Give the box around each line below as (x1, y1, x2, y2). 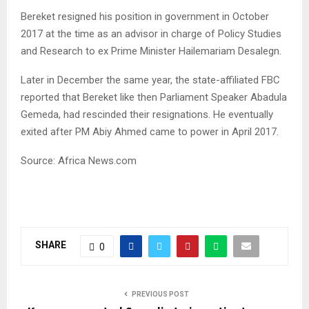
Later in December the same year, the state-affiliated (21, 73, 261, 86)
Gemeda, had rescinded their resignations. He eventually (21, 108, 273, 121)
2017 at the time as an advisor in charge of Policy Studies (21, 27, 281, 40)
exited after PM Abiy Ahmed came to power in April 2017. (21, 125, 279, 138)
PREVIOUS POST (132, 290, 189, 298)
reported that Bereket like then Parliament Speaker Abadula (21, 90, 287, 103)
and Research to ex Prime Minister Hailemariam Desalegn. (21, 44, 281, 57)
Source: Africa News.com (21, 154, 137, 167)
